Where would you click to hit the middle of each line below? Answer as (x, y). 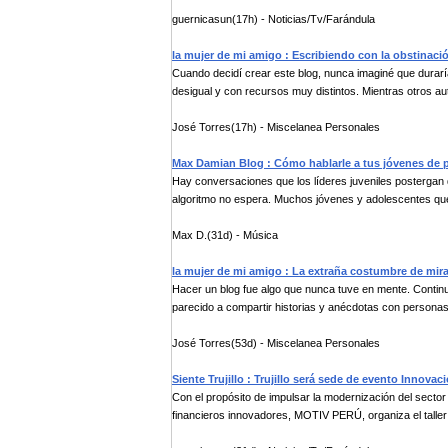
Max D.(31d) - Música (225, 235)
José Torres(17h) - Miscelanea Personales (276, 127)
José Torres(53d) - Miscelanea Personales (276, 343)
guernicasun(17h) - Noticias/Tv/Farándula (273, 19)
